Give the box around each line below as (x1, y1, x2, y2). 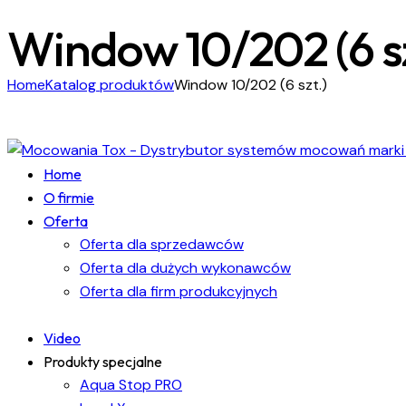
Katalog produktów (45, 74, 174, 94)
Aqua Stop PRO (80, 374, 182, 394)
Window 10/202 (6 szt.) (174, 74, 327, 94)
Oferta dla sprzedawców (80, 234, 244, 254)
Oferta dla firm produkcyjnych (80, 281, 277, 301)
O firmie (43, 188, 94, 207)
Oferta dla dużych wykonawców (80, 257, 291, 277)
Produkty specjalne (43, 352, 162, 371)
